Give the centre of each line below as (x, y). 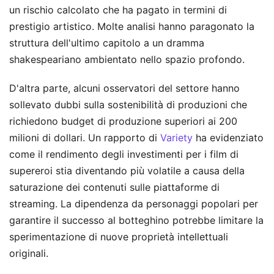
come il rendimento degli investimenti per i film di (124, 154)
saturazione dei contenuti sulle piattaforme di (114, 187)
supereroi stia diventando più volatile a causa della (127, 171)
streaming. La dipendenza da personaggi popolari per (134, 204)
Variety (176, 138)
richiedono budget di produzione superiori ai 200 (123, 121)
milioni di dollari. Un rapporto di (85, 138)
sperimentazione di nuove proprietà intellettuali (119, 237)
